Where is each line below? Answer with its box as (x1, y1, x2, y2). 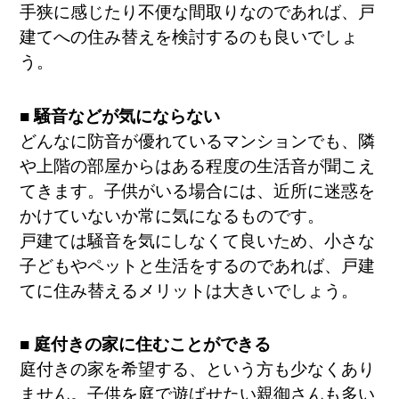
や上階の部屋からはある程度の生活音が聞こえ (20, 156, 376, 175)
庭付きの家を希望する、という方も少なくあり (20, 360, 376, 379)
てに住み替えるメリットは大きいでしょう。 (20, 281, 359, 300)
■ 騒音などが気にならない (20, 106, 221, 126)
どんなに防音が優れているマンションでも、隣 (20, 131, 376, 151)
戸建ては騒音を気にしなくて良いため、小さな (20, 231, 376, 250)
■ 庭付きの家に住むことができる (20, 335, 272, 354)
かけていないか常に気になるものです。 (20, 206, 325, 225)
